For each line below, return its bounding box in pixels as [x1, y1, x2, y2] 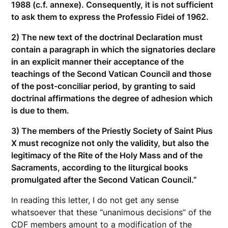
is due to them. [11, 105, 70, 116]
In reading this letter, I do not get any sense [11, 195, 179, 206]
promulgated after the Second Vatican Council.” [11, 175, 197, 185]
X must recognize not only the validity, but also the [11, 138, 209, 149]
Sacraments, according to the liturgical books [11, 162, 189, 173]
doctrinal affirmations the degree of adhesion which [11, 93, 213, 104]
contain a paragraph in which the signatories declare [11, 44, 216, 55]
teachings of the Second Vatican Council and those [11, 69, 212, 79]
